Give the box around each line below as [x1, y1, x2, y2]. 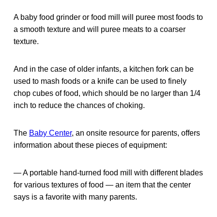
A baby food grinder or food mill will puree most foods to [14, 13, 203, 21]
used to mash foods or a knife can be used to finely [14, 77, 186, 85]
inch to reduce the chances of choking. [14, 101, 145, 109]
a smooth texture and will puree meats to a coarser [14, 25, 186, 33]
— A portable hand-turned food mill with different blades [14, 168, 203, 177]
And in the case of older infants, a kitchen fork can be [14, 64, 194, 73]
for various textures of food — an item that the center [14, 180, 191, 189]
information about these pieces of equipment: [14, 140, 167, 149]
